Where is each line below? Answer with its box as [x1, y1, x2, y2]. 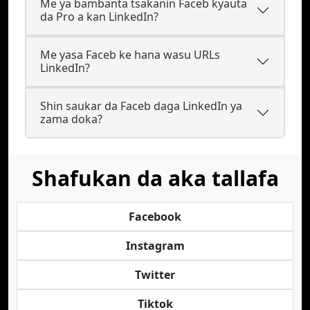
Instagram [125, 238, 185, 253]
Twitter [135, 267, 175, 282]
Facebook [129, 209, 181, 224]
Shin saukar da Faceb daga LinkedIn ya [40, 98, 242, 113]
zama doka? [40, 111, 102, 127]
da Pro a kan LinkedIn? [40, 9, 158, 24]
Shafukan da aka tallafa [31, 164, 279, 192]
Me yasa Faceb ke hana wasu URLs [40, 47, 220, 62]
